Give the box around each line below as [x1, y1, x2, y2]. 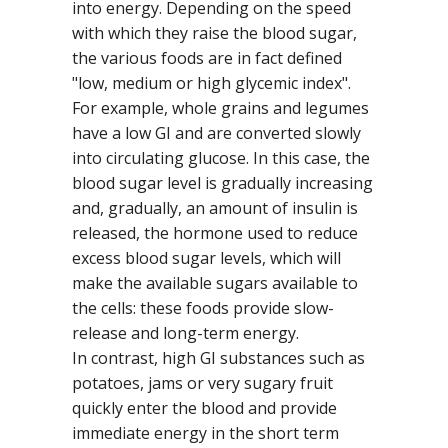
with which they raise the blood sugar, [72, 21, 357, 44]
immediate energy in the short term [72, 421, 339, 444]
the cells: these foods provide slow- [72, 296, 334, 319]
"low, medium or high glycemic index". [72, 71, 351, 94]
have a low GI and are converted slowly [72, 121, 361, 144]
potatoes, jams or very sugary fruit [72, 371, 333, 394]
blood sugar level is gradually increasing [72, 171, 373, 194]
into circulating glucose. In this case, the [72, 146, 370, 169]
